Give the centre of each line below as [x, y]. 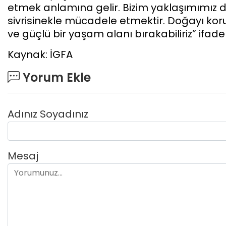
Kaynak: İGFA [40, 54]
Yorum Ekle [55, 77]
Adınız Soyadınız [48, 114]
